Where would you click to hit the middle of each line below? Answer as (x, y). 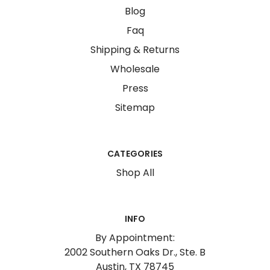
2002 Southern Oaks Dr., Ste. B (135, 252)
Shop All (135, 173)
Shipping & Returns (135, 50)
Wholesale (135, 69)
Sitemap (135, 108)
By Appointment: (135, 238)
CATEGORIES (135, 154)
